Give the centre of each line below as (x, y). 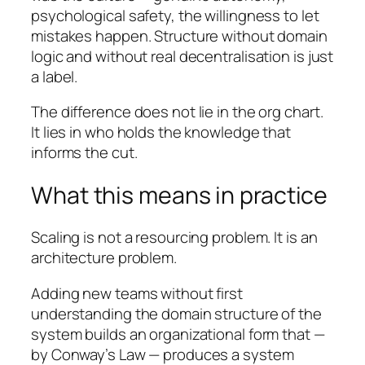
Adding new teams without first (137, 293)
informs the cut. (84, 153)
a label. (55, 76)
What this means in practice (180, 195)
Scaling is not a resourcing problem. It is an (174, 237)
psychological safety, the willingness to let (175, 15)
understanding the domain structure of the (176, 313)
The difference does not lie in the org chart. (177, 112)
